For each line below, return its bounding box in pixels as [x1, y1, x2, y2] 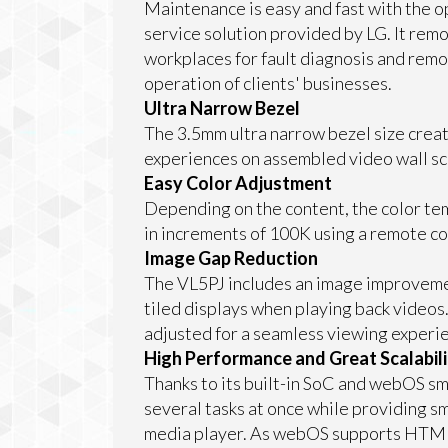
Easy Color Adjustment [143, 171, 332, 194]
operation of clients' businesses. [143, 71, 392, 94]
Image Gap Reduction [143, 246, 318, 269]
